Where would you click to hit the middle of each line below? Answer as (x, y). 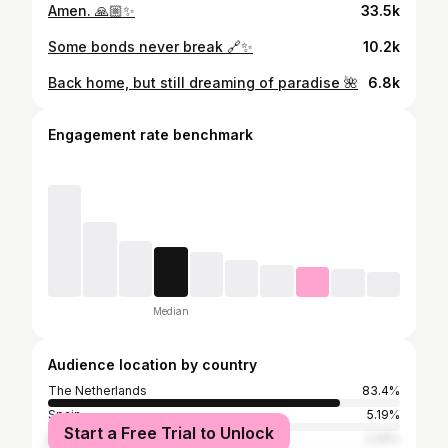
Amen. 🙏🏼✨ (91, 10)
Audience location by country (152, 364)
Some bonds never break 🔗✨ (150, 46)
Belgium (72, 438)
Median (170, 311)
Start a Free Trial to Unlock (169, 433)
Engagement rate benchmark (150, 134)
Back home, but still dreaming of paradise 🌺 (203, 82)
